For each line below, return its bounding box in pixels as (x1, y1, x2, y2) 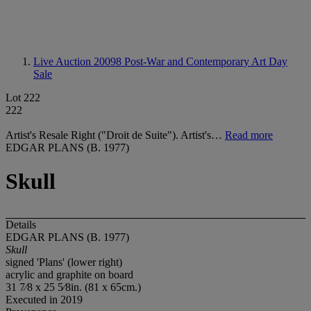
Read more (225, 129, 273, 141)
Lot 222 (6, 92, 40, 103)
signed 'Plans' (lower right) (6, 255, 122, 268)
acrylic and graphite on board (6, 268, 133, 280)
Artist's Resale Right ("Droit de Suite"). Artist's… (6, 129, 225, 141)
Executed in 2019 (6, 293, 83, 305)
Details (6, 218, 36, 230)
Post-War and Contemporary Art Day (124, 56, 287, 67)
